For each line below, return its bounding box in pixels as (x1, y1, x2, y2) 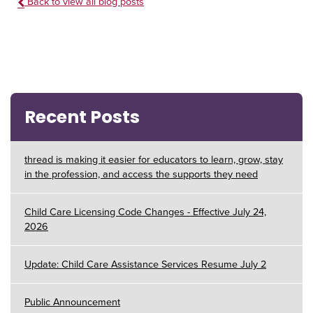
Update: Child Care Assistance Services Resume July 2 (24, 258, 266, 270)
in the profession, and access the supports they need (24, 168, 258, 180)
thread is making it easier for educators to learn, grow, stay (24, 153, 283, 166)
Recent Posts (24, 104, 140, 129)
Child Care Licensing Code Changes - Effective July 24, (24, 205, 266, 218)
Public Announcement (24, 296, 120, 308)
